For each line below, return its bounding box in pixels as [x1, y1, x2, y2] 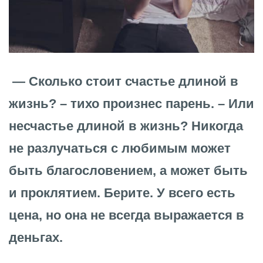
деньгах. [9, 230, 63, 245]
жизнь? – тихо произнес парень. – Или [9, 96, 254, 111]
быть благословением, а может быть [9, 163, 248, 178]
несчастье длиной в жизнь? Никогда [9, 118, 243, 133]
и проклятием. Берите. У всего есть [9, 185, 235, 200]
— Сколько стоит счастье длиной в [9, 73, 238, 89]
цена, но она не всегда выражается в [9, 207, 244, 222]
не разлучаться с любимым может [9, 140, 231, 156]
